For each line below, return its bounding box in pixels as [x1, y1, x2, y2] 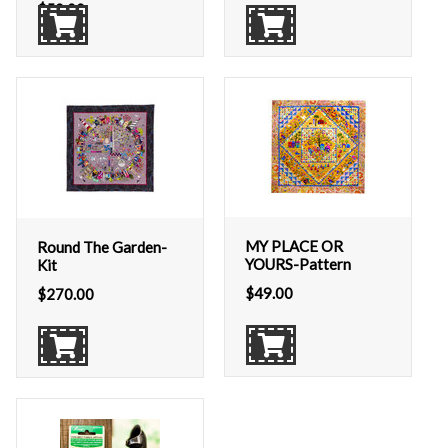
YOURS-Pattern [245, 255, 351, 273]
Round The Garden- [37, 238, 168, 256]
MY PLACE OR [245, 237, 343, 255]
